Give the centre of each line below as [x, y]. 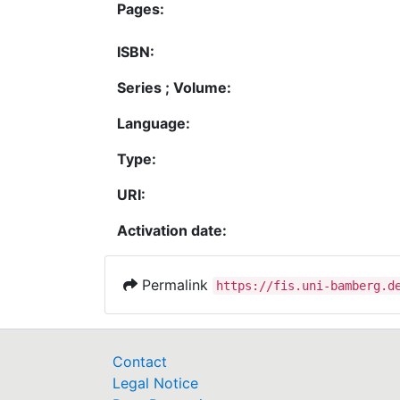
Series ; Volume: [174, 87]
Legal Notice [155, 383]
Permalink [175, 284]
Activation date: [172, 230]
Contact [140, 362]
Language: [154, 123]
